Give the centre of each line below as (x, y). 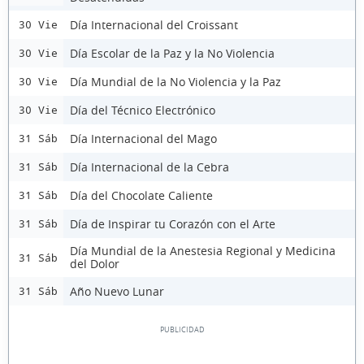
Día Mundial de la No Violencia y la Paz (175, 81)
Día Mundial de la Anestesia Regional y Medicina (203, 251)
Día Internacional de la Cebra (149, 167)
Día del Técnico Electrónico (143, 110)
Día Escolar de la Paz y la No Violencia (172, 53)
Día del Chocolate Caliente (141, 195)
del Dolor (95, 264)
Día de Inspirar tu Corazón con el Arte (173, 223)
